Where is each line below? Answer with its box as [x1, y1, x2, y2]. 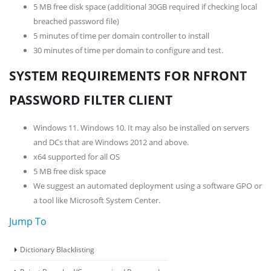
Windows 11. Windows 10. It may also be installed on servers [33, 122, 249, 133]
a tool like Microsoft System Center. [33, 195, 160, 206]
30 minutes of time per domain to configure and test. [33, 45, 223, 56]
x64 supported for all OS [33, 151, 120, 162]
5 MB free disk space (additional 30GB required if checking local [33, 1, 257, 12]
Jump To [9, 215, 47, 228]
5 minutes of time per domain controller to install [33, 30, 209, 41]
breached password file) [33, 16, 119, 27]
